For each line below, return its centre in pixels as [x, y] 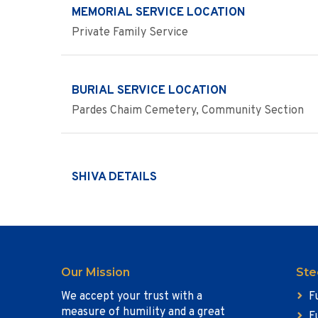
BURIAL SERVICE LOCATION [149, 91]
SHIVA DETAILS [114, 177]
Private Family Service [130, 33]
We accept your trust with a [132, 297]
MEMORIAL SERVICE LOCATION [159, 13]
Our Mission [95, 272]
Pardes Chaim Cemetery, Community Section [188, 111]
